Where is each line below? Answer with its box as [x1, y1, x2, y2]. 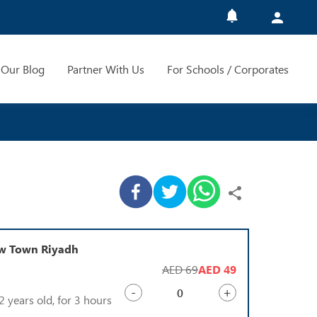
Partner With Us [67, 62, 144, 77]
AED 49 [198, 262, 236, 277]
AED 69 [162, 262, 198, 277]
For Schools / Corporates [166, 62, 289, 77]
